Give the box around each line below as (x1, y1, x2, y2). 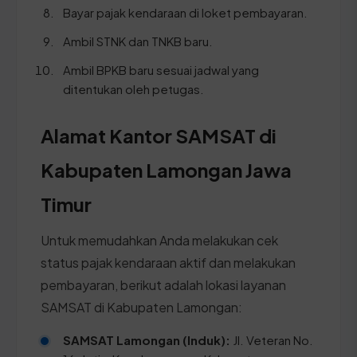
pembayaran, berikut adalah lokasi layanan (41, 276, 286, 293)
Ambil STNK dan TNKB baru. (63, 33, 213, 49)
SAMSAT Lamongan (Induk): (63, 331, 230, 347)
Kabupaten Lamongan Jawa (41, 157, 292, 182)
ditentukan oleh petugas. (63, 80, 204, 96)
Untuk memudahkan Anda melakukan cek (41, 231, 278, 249)
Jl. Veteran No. (230, 331, 313, 347)
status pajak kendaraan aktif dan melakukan (41, 253, 296, 271)
